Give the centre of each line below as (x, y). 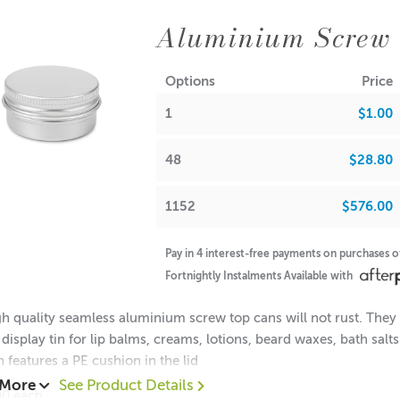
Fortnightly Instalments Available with (261, 276)
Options (191, 81)
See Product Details (128, 386)
